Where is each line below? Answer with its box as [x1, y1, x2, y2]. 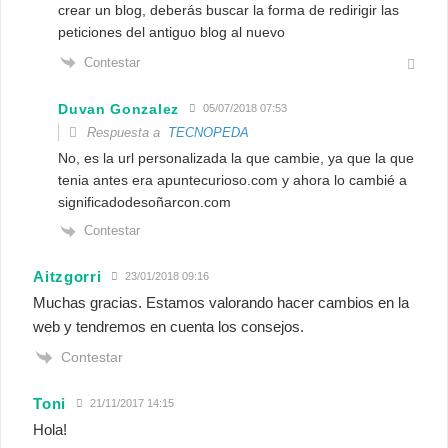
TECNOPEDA [168, 125, 250, 141]
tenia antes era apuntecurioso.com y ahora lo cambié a [58, 172, 408, 189]
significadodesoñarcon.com [58, 194, 232, 211]
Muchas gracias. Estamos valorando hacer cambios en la [33, 294, 410, 312]
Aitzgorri [33, 268, 102, 286]
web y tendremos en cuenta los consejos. [33, 318, 305, 336]
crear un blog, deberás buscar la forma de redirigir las [58, 2, 400, 19]
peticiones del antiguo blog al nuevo [58, 24, 286, 41]
